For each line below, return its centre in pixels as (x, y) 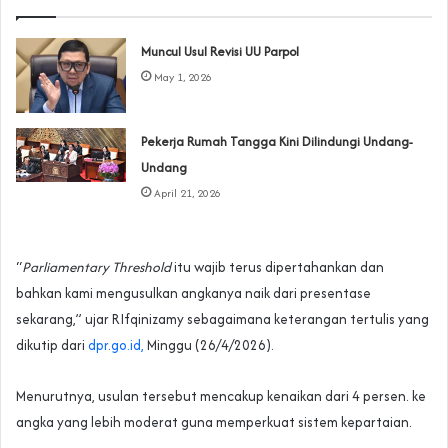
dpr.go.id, (116, 345)
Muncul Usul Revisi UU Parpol (220, 52)
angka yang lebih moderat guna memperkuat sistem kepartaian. (214, 422)
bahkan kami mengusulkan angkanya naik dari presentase (193, 293)
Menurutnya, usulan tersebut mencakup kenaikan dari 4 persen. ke (221, 396)
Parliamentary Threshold (96, 267)
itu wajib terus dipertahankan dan (277, 267)
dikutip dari (52, 345)
